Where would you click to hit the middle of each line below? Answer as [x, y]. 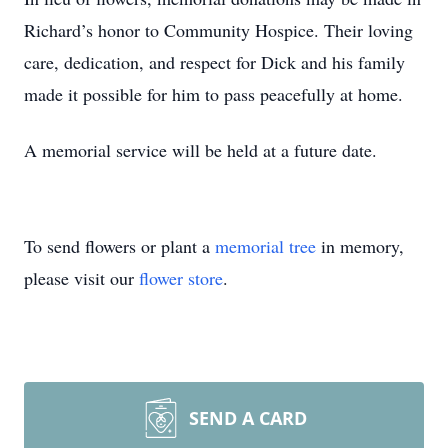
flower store [181, 278]
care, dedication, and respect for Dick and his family [214, 62]
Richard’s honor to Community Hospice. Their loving [218, 30]
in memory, [360, 246]
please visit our [81, 278]
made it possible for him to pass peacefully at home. [213, 94]
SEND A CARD [248, 418]
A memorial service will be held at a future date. [200, 150]
